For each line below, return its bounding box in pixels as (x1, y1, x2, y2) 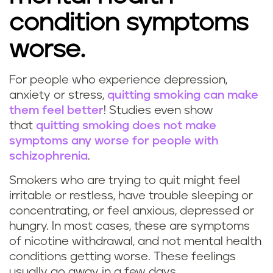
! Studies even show (104, 105, 213, 117)
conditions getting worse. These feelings (9, 251, 236, 263)
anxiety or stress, (9, 90, 107, 102)
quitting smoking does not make (36, 120, 216, 132)
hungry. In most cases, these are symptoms (9, 221, 250, 233)
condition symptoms (9, 11, 248, 36)
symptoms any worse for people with (9, 135, 219, 147)
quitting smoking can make (107, 90, 258, 102)
